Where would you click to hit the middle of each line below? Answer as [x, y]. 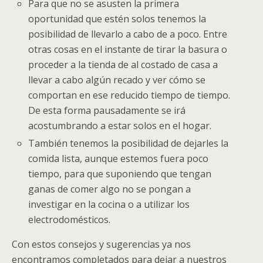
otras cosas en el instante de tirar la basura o [128, 50]
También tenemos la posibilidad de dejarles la [129, 144]
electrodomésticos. [70, 220]
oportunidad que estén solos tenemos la [117, 19]
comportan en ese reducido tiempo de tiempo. [129, 95]
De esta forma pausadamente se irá [107, 111]
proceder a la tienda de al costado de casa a [123, 65]
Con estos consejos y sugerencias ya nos [101, 245]
